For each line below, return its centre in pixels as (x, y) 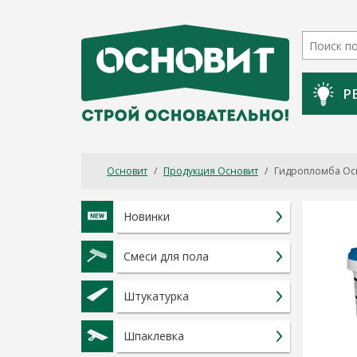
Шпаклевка (154, 336)
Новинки (147, 216)
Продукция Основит (211, 171)
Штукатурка (156, 296)
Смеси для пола (166, 256)
